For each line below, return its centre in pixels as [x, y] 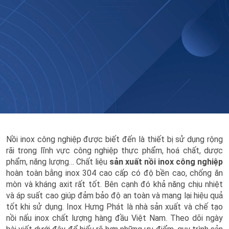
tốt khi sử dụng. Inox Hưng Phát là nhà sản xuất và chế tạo [114, 207]
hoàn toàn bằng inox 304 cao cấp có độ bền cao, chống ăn [114, 173]
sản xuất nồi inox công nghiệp [166, 162]
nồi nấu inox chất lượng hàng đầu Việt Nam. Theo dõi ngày [114, 218]
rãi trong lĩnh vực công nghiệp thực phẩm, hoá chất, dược [114, 151]
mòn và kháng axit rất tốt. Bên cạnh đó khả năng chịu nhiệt [114, 184]
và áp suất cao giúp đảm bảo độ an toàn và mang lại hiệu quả [114, 196]
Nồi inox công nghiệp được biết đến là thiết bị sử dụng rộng [114, 139]
